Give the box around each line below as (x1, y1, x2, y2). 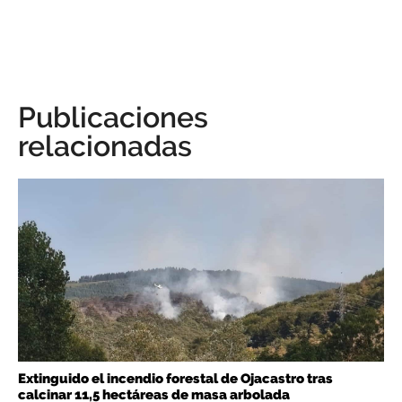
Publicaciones (18, 100, 208, 135)
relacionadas (18, 129, 192, 163)
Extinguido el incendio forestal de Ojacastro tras (18, 371, 333, 388)
